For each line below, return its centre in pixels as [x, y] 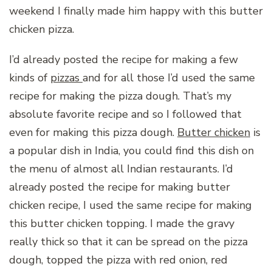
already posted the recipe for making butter [120, 187]
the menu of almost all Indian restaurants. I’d [121, 168]
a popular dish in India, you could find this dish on [131, 150]
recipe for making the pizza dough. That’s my [120, 96]
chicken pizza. [42, 29]
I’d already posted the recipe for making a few [124, 59]
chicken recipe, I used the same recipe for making [131, 205]
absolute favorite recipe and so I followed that [125, 114]
